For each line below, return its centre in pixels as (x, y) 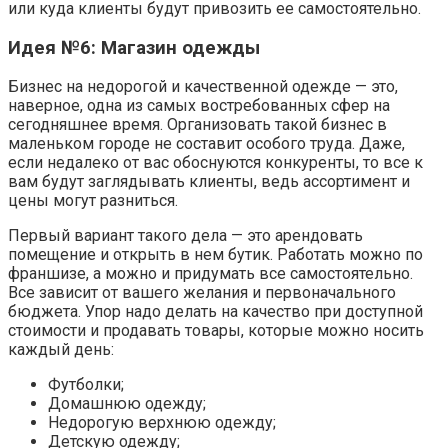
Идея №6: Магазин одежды (134, 47)
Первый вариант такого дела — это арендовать (185, 236)
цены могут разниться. (93, 201)
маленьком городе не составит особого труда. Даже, (206, 144)
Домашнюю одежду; (127, 404)
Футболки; (86, 385)
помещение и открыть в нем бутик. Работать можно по (215, 255)
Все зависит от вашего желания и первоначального (202, 293)
